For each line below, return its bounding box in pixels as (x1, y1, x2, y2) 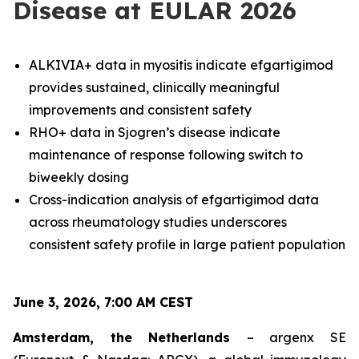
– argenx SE (246, 329, 347, 345)
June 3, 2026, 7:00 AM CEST (13, 294, 193, 310)
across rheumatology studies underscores (29, 214, 287, 230)
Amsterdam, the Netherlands (13, 329, 247, 345)
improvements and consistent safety (29, 102, 252, 118)
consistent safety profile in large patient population (29, 236, 345, 252)
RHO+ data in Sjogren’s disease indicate (29, 124, 280, 140)
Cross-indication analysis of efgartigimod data (29, 192, 319, 208)
